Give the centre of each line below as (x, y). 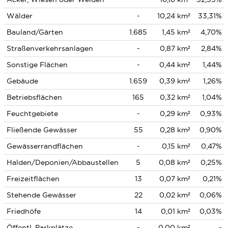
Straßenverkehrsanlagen (50, 48)
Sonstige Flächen (37, 65)
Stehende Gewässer (41, 195)
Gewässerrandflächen (45, 146)
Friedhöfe (23, 211)
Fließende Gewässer (42, 130)
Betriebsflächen (34, 97)
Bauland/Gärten (35, 32)
